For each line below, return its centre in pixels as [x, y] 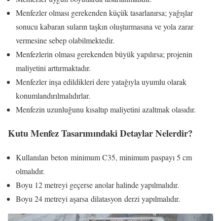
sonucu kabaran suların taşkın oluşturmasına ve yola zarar [105, 26]
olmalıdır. [30, 171]
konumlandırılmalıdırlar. [53, 95]
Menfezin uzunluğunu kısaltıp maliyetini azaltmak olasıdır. [106, 109]
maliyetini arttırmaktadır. [53, 68]
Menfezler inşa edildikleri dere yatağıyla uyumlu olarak [101, 81]
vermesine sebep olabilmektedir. [65, 40]
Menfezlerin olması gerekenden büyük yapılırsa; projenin [104, 54]
